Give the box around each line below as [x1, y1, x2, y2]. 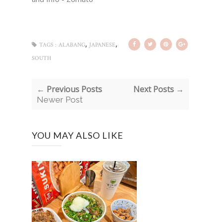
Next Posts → [133, 84, 184, 95]
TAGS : [39, 41, 56, 49]
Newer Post [37, 95, 83, 105]
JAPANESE [89, 41, 115, 49]
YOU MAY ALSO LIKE [32, 130, 123, 141]
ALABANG [58, 41, 85, 49]
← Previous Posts [37, 84, 102, 95]
